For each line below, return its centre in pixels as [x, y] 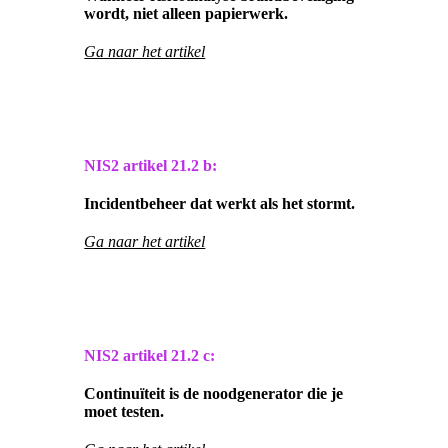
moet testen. [124, 412]
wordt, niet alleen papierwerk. [186, 14]
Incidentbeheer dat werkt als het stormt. [220, 204]
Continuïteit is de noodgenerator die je [214, 394]
